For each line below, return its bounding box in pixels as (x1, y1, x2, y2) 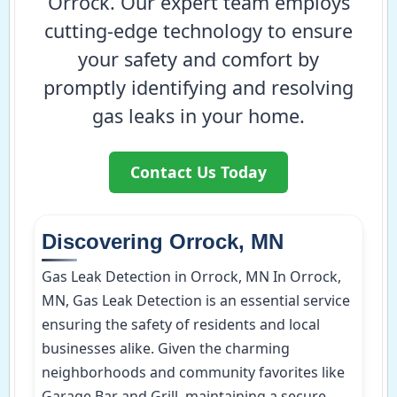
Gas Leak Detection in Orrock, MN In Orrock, (42, 266, 341, 286)
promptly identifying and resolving (43, 74, 354, 100)
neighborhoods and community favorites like (42, 362, 345, 382)
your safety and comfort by (78, 45, 319, 72)
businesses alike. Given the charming (42, 338, 290, 358)
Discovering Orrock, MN (42, 229, 284, 253)
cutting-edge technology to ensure (44, 17, 353, 43)
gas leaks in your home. (92, 102, 305, 128)
